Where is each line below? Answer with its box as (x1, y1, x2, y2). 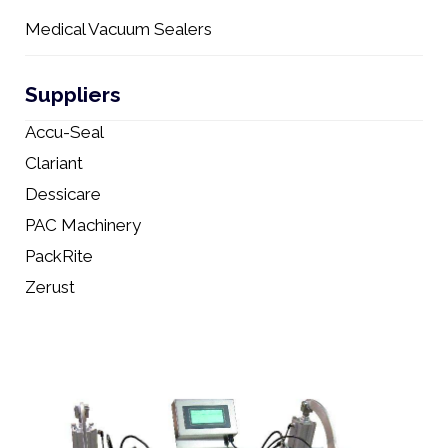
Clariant (25, 152, 83, 173)
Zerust (25, 276, 75, 297)
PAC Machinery (25, 214, 141, 235)
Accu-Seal (25, 122, 104, 143)
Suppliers (25, 82, 121, 108)
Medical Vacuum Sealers (25, 18, 212, 39)
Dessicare (25, 183, 101, 204)
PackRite (25, 245, 93, 266)
